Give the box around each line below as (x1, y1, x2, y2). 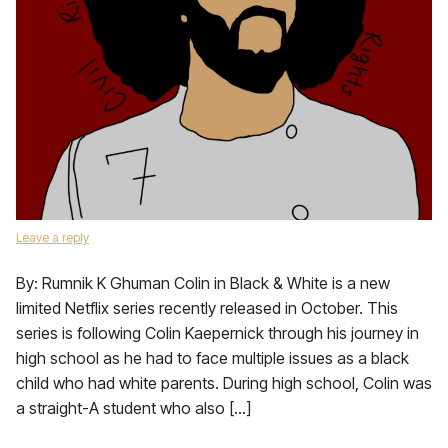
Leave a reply (16, 230, 89, 245)
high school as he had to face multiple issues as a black (16, 348, 409, 368)
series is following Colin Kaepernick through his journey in (16, 323, 419, 343)
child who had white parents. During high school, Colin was (16, 373, 432, 393)
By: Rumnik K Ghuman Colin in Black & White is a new (16, 273, 390, 293)
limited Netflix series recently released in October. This (16, 298, 398, 318)
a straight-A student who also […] (16, 398, 251, 418)
